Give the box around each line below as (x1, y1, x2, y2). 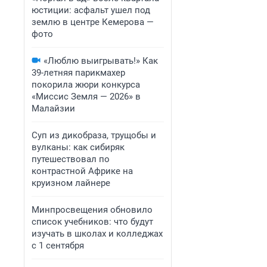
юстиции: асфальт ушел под (32, 5, 150, 15)
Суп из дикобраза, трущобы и (32, 130, 156, 141)
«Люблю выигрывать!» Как (44, 55, 158, 66)
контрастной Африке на (32, 166, 133, 176)
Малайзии (32, 103, 75, 114)
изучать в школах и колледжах (32, 228, 163, 239)
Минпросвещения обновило (32, 204, 153, 215)
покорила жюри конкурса (32, 79, 140, 90)
